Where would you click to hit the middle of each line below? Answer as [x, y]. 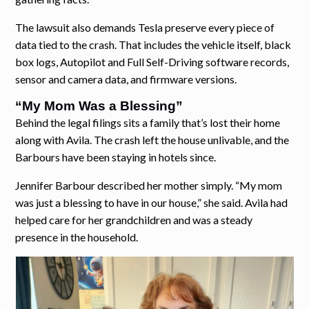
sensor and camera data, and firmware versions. [126, 79]
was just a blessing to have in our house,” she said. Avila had [152, 203]
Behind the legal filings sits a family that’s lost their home [148, 123]
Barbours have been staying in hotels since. [116, 157]
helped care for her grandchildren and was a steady [134, 220]
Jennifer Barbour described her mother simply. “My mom [149, 186]
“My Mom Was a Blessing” [99, 106]
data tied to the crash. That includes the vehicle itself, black [153, 45]
